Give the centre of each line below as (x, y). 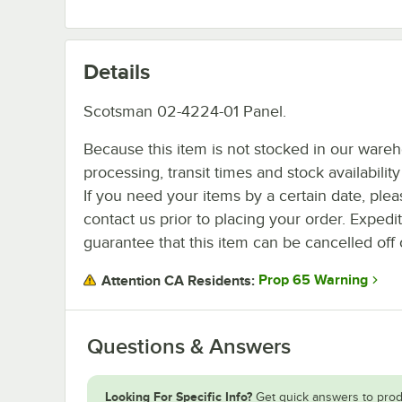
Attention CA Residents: (178, 280)
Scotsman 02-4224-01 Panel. (185, 111)
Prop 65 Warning (313, 280)
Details (117, 71)
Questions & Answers (189, 346)
